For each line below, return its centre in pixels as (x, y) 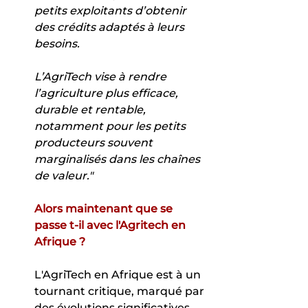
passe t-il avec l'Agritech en (111, 225)
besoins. (57, 43)
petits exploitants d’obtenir (112, 10)
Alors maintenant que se (105, 208)
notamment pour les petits (111, 126)
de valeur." (64, 175)
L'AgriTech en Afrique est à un (119, 274)
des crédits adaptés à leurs (111, 27)
